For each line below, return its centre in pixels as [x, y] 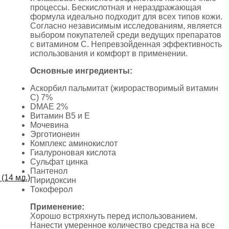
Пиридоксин [53, 180]
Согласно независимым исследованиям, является [126, 26]
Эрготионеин [55, 134]
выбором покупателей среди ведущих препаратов [126, 35]
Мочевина [49, 125]
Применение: [57, 207]
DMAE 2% [49, 106]
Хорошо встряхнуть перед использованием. [114, 216]
